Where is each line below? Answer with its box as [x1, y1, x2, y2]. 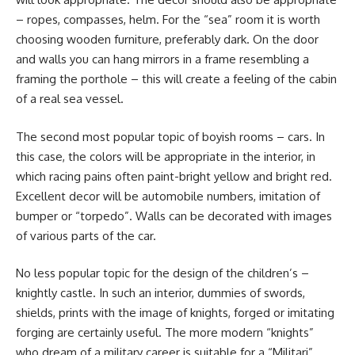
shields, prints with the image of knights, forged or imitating [16, 305, 334, 320]
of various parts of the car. [16, 227, 156, 243]
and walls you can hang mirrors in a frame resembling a [16, 52, 309, 67]
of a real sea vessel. [16, 91, 124, 106]
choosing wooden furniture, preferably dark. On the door [16, 32, 319, 47]
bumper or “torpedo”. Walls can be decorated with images [16, 208, 332, 223]
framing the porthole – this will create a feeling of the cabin [16, 71, 337, 86]
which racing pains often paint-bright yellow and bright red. [16, 168, 332, 184]
